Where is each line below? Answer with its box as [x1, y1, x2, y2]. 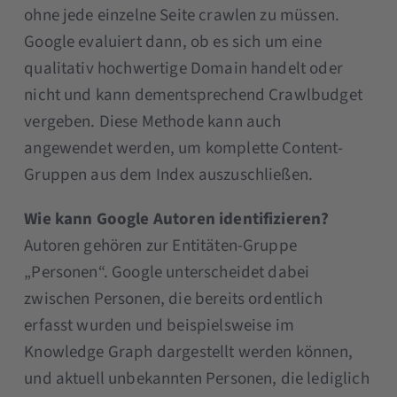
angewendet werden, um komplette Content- [24, 136, 344, 160]
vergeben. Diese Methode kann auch [24, 109, 282, 134]
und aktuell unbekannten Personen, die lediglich [24, 366, 370, 391]
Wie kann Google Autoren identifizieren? [24, 206, 330, 231]
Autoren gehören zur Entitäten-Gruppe [24, 233, 297, 258]
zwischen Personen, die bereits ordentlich [24, 286, 323, 311]
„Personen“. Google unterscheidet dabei [24, 260, 310, 284]
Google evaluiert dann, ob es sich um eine [24, 29, 322, 54]
